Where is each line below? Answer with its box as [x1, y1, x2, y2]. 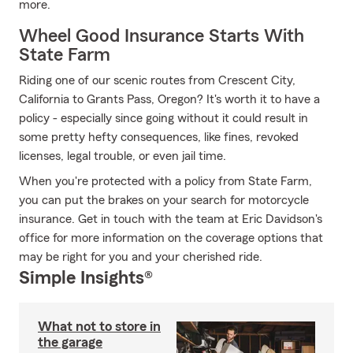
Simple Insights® [19, 269, 153, 288]
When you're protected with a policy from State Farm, [19, 175, 312, 188]
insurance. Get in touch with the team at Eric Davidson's [19, 213, 322, 225]
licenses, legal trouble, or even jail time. [19, 150, 226, 162]
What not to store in [38, 319, 161, 333]
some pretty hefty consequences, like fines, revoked [19, 131, 299, 143]
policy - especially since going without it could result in [19, 112, 308, 124]
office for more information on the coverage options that [19, 232, 323, 244]
